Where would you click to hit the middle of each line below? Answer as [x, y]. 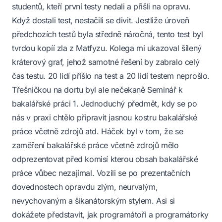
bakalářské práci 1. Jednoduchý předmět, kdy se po [105, 103]
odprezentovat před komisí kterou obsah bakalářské [105, 159]
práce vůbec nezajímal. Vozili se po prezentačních [101, 173]
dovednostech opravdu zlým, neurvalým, [85, 187]
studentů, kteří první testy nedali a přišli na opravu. [101, 6]
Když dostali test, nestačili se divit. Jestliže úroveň [101, 20]
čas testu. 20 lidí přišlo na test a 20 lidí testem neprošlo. [111, 76]
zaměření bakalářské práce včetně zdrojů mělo [95, 145]
